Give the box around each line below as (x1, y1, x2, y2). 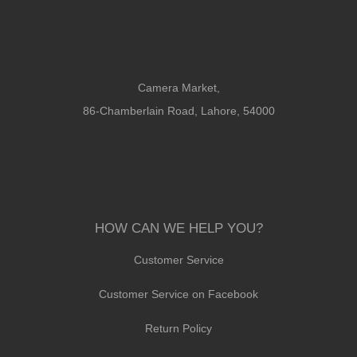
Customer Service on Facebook (99, 288, 258, 301)
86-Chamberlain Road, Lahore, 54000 (82, 104, 275, 118)
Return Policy (145, 322, 212, 335)
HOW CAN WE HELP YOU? (94, 221, 263, 237)
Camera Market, (137, 81, 220, 95)
